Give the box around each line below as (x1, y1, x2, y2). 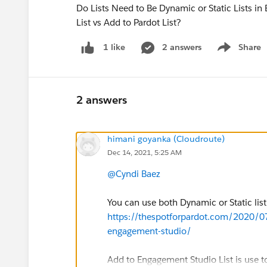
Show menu (213, 48, 262, 59)
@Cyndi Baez (107, 167, 160, 179)
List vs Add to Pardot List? (76, 17, 181, 28)
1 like (103, 42, 125, 53)
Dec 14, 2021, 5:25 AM (107, 147, 182, 157)
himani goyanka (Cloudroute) (107, 133, 225, 144)
